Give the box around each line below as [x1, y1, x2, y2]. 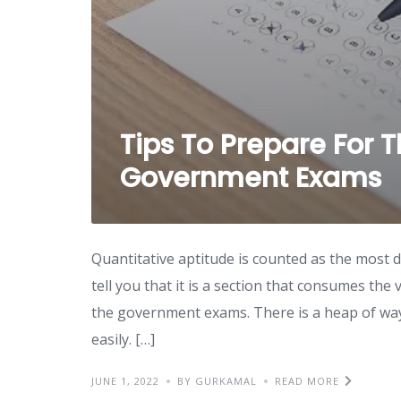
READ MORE [275, 373, 339, 388]
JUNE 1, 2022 [91, 373, 159, 388]
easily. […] [91, 328, 155, 349]
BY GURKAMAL [177, 373, 257, 388]
